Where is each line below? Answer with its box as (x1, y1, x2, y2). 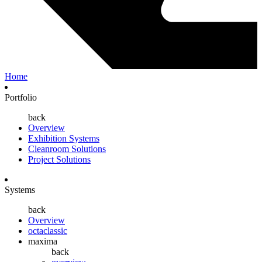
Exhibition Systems (28, 133, 99, 143)
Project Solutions (28, 154, 91, 164)
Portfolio (5, 92, 37, 102)
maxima (28, 236, 57, 246)
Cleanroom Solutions (28, 143, 106, 154)
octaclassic (28, 225, 67, 236)
